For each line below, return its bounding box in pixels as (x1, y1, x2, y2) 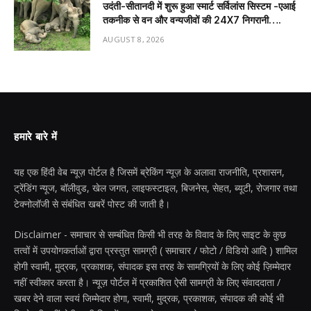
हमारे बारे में (14, 131, 58, 144)
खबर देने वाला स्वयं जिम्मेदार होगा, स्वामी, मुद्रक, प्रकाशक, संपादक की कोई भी (14, 292, 284, 305)
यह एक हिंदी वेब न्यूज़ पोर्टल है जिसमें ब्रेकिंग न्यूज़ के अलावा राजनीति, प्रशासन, (14, 165, 285, 179)
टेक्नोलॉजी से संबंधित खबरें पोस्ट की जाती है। (14, 197, 170, 211)
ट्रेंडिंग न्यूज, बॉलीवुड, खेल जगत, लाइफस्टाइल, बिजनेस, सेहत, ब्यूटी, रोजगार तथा (14, 181, 297, 195)
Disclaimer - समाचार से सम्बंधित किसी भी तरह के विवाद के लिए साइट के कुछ (14, 228, 286, 242)
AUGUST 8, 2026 (103, 34, 165, 45)
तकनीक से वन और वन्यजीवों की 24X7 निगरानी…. (103, 14, 281, 26)
